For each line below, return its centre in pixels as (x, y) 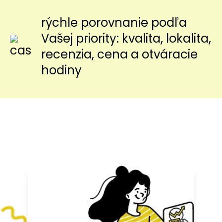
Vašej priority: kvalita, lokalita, (126, 38)
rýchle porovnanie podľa (114, 23)
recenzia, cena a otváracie (119, 54)
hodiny (61, 70)
